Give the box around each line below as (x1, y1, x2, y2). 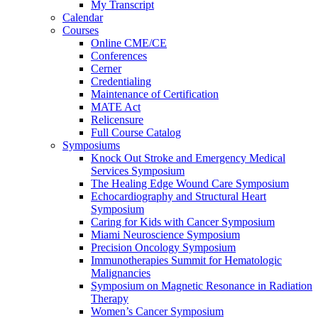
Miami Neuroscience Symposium (91, 229, 240, 241)
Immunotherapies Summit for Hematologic (91, 254, 282, 267)
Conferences (91, 50, 147, 62)
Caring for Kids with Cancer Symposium (91, 216, 275, 229)
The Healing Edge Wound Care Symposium (91, 177, 289, 190)
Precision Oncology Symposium (91, 241, 236, 254)
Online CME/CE (91, 37, 167, 50)
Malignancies (91, 267, 150, 280)
